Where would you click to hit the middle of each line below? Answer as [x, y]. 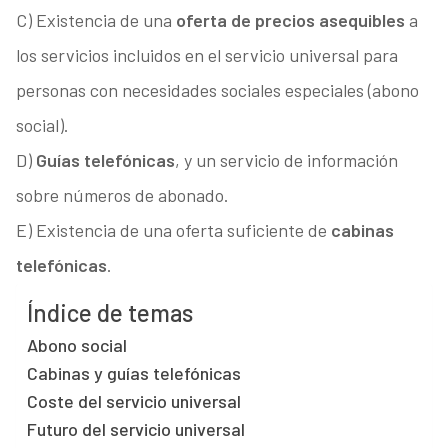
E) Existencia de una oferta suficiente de [173, 230]
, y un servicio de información [286, 160]
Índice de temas [109, 313]
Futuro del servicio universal [135, 429]
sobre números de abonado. [122, 195]
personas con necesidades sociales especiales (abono [217, 90]
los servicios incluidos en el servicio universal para [206, 55]
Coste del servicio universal [133, 401]
